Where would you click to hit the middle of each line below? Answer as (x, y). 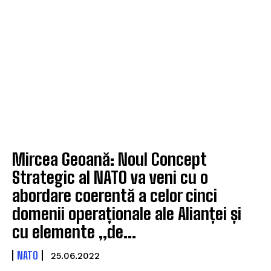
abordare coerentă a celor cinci (115, 195)
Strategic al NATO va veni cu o (110, 177)
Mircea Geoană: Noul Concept (109, 159)
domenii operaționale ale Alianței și (127, 213)
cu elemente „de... (74, 231)
